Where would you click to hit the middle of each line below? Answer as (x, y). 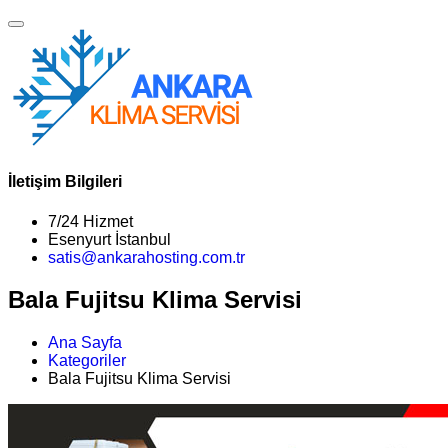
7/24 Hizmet (90, 221)
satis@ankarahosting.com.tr (146, 257)
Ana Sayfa (85, 343)
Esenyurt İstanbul (109, 239)
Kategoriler (87, 361)
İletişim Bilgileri (65, 182)
